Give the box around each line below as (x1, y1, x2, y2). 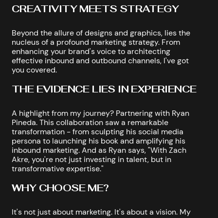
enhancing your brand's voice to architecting (12, 46, 170, 56)
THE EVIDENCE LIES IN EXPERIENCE (12, 82, 197, 95)
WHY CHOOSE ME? (12, 181, 109, 194)
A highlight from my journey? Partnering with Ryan (12, 108, 189, 118)
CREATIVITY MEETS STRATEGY (12, 2, 179, 15)
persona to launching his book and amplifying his (12, 135, 185, 146)
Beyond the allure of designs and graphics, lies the (12, 27, 190, 38)
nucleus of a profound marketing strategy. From (12, 36, 180, 47)
